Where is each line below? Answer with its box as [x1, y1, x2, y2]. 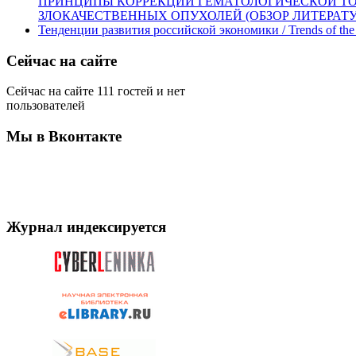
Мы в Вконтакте [6, 128, 122, 145]
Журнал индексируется [6, 218, 166, 235]
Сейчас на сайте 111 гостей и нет [6, 84, 185, 99]
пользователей [6, 99, 85, 113]
